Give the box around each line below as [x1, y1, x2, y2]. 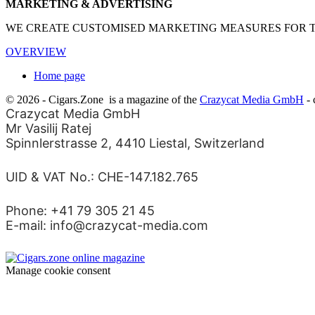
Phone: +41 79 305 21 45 [6, 202, 155, 218]
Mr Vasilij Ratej [6, 120, 91, 136]
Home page [34, 69, 85, 82]
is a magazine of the [109, 93, 200, 105]
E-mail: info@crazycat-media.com [6, 217, 208, 233]
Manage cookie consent [6, 264, 110, 276]
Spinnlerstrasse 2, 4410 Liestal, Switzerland [6, 135, 264, 150]
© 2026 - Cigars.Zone [6, 93, 109, 105]
